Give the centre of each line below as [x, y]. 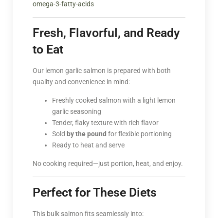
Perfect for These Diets [94, 192]
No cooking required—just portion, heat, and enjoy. [108, 163]
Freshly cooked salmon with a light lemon [114, 100]
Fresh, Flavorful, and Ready [106, 33]
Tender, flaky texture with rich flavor [105, 122]
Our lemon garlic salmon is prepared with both [101, 70]
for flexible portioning [139, 134]
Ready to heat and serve [88, 145]
